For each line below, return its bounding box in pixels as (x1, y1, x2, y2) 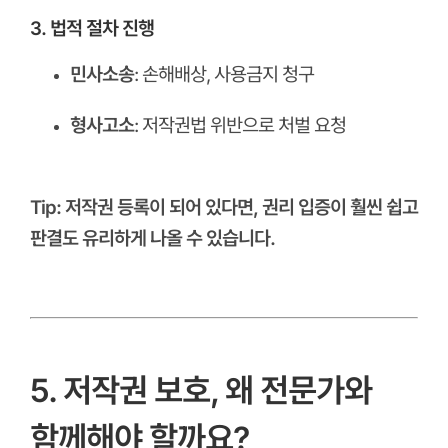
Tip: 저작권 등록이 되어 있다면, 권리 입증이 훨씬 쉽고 (29, 195, 418, 219)
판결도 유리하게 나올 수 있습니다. (29, 226, 275, 250)
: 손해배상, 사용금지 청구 (133, 62, 314, 86)
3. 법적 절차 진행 (29, 16, 154, 40)
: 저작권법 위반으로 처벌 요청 (133, 113, 346, 137)
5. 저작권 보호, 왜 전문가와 (29, 371, 372, 411)
